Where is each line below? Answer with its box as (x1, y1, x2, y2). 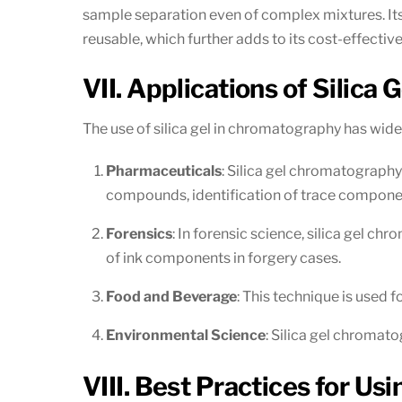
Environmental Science (105, 326, 266, 344)
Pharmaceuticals (105, 162, 222, 179)
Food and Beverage (105, 287, 237, 305)
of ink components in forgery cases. (105, 249, 341, 267)
